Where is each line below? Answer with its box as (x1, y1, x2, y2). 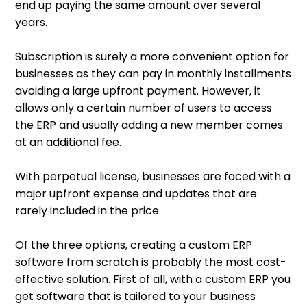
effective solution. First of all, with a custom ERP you (15, 271, 291, 288)
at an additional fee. (15, 134, 125, 151)
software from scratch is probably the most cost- (15, 254, 287, 271)
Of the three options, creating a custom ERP (15, 237, 253, 254)
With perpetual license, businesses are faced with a (15, 169, 291, 185)
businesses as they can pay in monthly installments (15, 66, 292, 82)
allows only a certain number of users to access (15, 100, 273, 116)
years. (15, 14, 51, 31)
